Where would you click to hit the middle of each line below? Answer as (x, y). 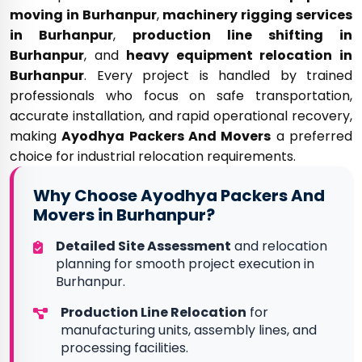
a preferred (312, 137)
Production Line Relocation (154, 313)
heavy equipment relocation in (240, 56)
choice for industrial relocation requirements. (153, 157)
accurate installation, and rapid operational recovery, (181, 116)
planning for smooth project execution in (185, 264)
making (36, 137)
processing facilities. (124, 348)
